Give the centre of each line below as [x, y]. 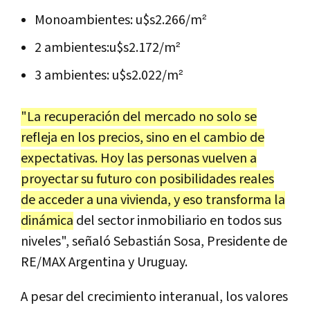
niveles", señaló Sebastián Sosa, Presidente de [154, 241]
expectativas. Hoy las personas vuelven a [139, 158]
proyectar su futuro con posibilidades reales [147, 179]
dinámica [47, 220]
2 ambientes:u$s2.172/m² [108, 47]
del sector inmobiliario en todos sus [177, 220]
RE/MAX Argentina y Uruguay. [104, 262]
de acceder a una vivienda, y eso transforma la [153, 200]
